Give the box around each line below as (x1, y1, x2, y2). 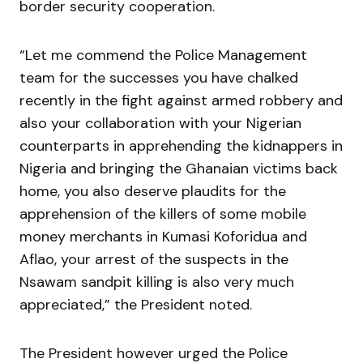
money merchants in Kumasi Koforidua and (19, 227, 307, 246)
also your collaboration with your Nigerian (19, 113, 301, 133)
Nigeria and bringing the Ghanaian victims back (19, 159, 338, 178)
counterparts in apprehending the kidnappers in (19, 136, 343, 156)
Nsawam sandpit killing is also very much (19, 272, 294, 292)
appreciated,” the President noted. (19, 295, 252, 314)
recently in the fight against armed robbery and (19, 91, 343, 110)
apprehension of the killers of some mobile (19, 204, 306, 224)
